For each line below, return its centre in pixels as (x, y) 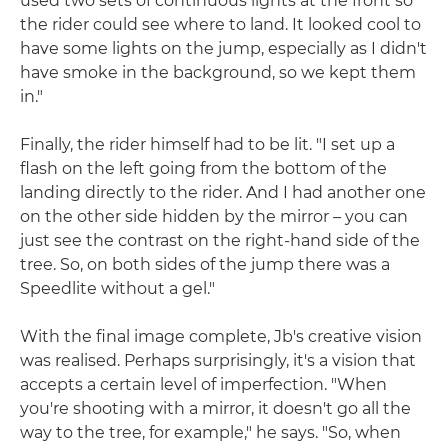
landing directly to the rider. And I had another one (223, 192)
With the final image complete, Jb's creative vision (221, 336)
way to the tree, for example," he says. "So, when (210, 432)
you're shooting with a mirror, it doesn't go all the (215, 408)
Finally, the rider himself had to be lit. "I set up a (207, 144)
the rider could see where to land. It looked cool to (220, 24)
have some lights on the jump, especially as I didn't (223, 48)
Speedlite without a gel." (117, 288)
